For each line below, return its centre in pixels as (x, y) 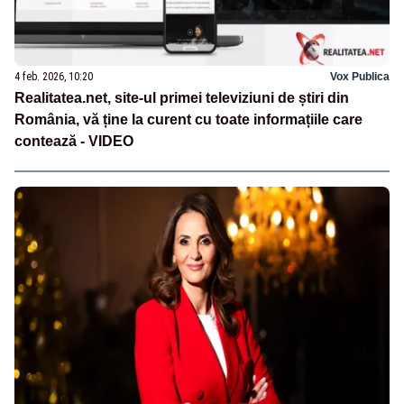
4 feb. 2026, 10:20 (54, 77)
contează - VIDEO (74, 142)
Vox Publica (360, 77)
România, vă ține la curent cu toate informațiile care (188, 120)
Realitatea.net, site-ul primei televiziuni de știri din (182, 98)
